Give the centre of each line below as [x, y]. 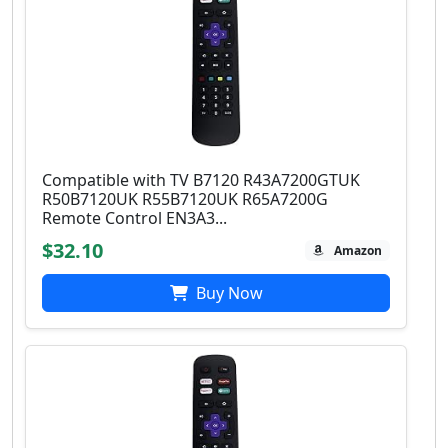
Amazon [358, 250]
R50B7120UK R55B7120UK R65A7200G [185, 198]
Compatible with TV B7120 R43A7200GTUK [201, 179]
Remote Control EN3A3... [134, 217]
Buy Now [227, 292]
